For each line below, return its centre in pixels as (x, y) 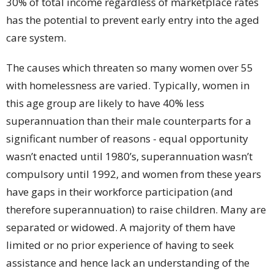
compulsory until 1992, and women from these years (134, 174)
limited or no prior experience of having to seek (120, 245)
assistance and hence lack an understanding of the (128, 263)
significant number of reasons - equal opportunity (127, 139)
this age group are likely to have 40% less (105, 103)
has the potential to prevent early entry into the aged (133, 20)
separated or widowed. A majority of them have (121, 228)
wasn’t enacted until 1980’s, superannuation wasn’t (129, 157)
